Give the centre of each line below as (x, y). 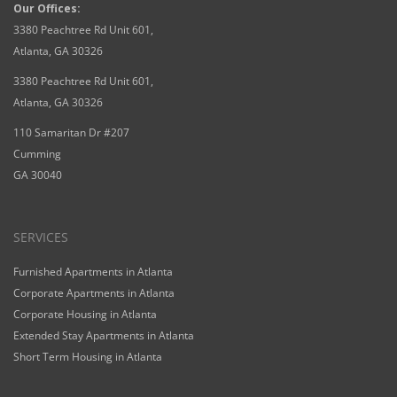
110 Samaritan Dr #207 (71, 132)
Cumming (37, 154)
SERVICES (41, 237)
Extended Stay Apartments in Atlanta (104, 335)
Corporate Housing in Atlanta (85, 314)
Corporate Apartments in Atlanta (94, 293)
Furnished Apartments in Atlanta (93, 272)
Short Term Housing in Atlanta (88, 357)
